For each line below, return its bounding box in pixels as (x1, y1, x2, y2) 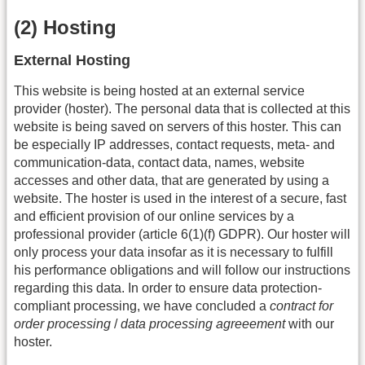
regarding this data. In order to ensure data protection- (14, 281, 322, 296)
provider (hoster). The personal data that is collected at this (14, 102, 350, 117)
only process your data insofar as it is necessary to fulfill (14, 245, 333, 260)
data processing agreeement (121, 317, 285, 332)
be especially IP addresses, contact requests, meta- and (14, 138, 335, 152)
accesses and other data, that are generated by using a (14, 174, 329, 188)
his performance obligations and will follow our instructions (14, 263, 350, 278)
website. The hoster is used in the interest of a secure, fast (14, 191, 346, 206)
